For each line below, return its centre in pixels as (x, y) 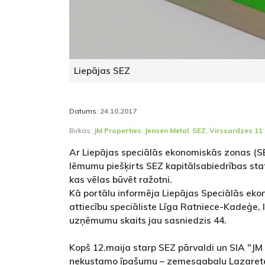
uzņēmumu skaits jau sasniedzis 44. (148, 220)
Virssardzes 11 (236, 131)
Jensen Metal (167, 131)
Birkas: (82, 131)
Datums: (85, 111)
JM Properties (118, 131)
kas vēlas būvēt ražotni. (121, 180)
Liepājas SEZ (102, 71)
